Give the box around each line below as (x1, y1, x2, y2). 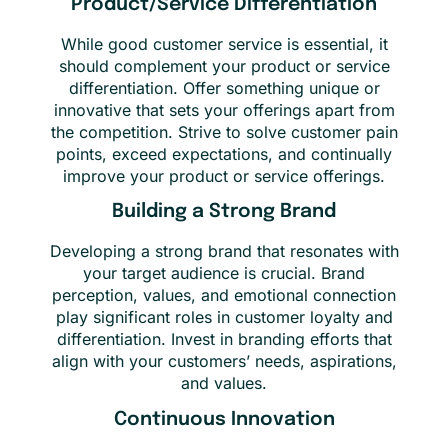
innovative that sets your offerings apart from (53, 99, 395, 120)
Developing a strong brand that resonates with (49, 241, 399, 262)
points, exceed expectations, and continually (56, 143, 392, 164)
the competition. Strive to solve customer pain (50, 121, 398, 142)
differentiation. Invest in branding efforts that (56, 329, 392, 350)
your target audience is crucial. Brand (83, 263, 365, 284)
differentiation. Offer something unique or (68, 77, 380, 98)
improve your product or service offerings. (63, 165, 385, 186)
